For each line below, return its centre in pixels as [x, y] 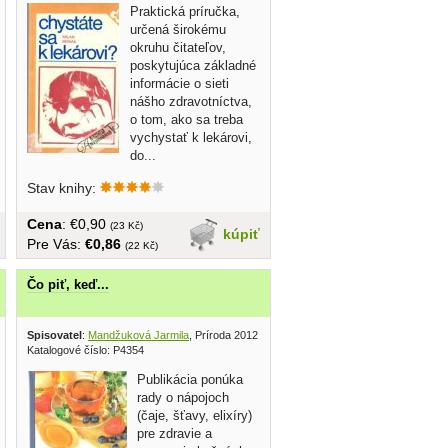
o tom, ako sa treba [186, 119]
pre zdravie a [174, 434]
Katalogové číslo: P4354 [85, 350]
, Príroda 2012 [223, 335]
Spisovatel [54, 335]
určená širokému [178, 29]
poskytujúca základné [193, 65]
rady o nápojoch [183, 398]
